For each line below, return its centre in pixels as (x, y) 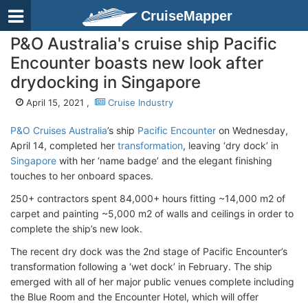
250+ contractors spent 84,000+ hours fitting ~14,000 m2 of (148, 198)
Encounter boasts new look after (137, 63)
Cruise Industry (139, 102)
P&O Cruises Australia (59, 130)
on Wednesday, (252, 130)
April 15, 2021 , (59, 102)
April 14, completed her (64, 145)
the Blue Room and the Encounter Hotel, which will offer (134, 297)
